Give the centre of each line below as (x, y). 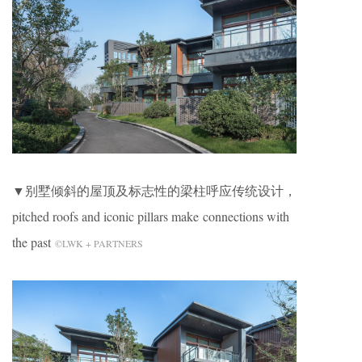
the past (34, 242)
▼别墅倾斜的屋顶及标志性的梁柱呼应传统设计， (154, 191)
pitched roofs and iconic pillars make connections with (151, 217)
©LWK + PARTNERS (99, 244)
